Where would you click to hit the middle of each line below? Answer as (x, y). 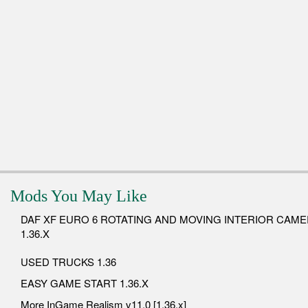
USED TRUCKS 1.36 (68, 262)
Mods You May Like (79, 196)
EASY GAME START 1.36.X (85, 283)
